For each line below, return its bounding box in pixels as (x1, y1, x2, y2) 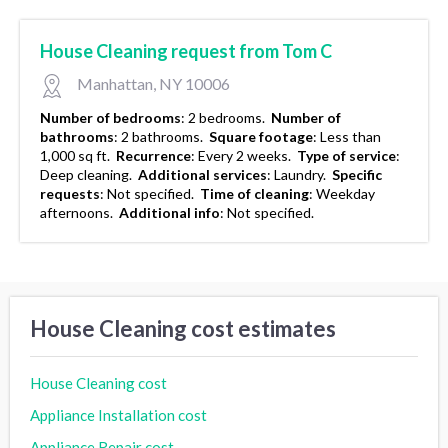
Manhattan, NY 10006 (74, 73, 230, 93)
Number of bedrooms (40, 108, 181, 126)
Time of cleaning (200, 184, 309, 202)
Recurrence (116, 146, 191, 164)
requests (40, 184, 100, 202)
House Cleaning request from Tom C (40, 39, 332, 62)
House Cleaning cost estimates (30, 314, 336, 342)
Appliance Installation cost (30, 405, 207, 424)
